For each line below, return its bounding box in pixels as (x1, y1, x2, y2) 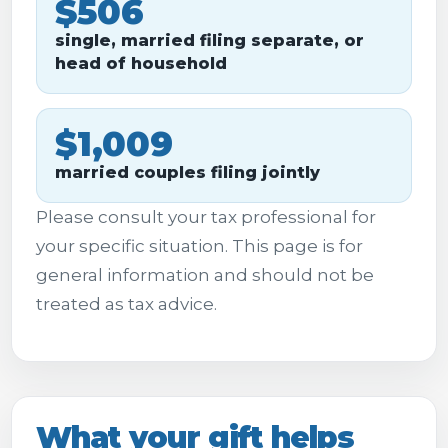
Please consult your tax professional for (36, 207, 376, 227)
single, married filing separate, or (55, 31, 364, 50)
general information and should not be (36, 265, 374, 285)
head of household (55, 54, 227, 73)
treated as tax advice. (36, 294, 217, 314)
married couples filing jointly (55, 163, 320, 182)
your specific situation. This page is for (36, 236, 363, 256)
